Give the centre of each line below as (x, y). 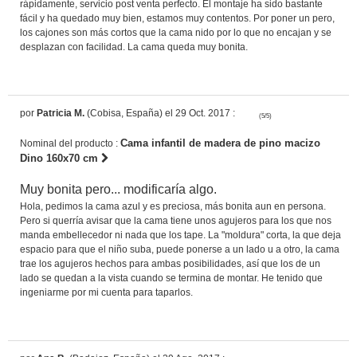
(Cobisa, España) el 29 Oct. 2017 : (160, 113)
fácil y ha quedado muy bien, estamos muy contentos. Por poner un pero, (177, 18)
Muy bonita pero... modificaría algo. (118, 189)
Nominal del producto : (70, 143)
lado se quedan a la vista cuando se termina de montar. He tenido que (171, 278)
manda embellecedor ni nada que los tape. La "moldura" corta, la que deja (180, 235)
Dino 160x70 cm (61, 158)
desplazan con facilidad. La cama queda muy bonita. (134, 47)
